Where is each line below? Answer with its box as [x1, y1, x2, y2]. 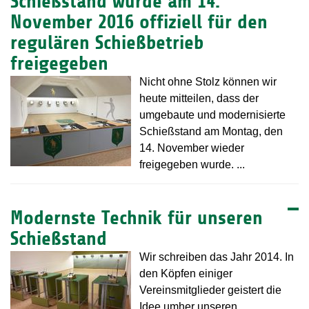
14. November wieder [139, 142, 244, 154]
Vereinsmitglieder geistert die [139, 284, 281, 297]
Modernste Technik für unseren [10, 207, 263, 230]
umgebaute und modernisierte [139, 109, 286, 121]
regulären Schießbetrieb [10, 32, 203, 54]
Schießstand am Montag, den [139, 126, 283, 138]
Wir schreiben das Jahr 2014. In [139, 251, 294, 263]
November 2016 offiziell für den [10, 11, 268, 34]
